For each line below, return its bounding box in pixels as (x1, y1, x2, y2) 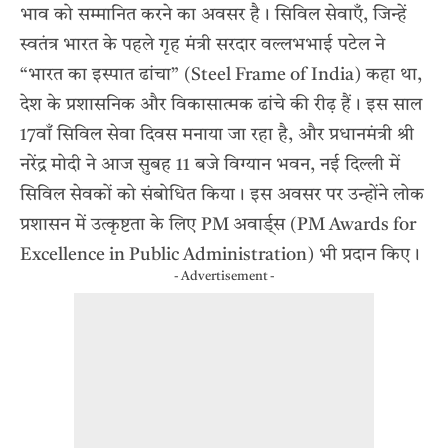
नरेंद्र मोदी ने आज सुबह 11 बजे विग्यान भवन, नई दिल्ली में (20, 156, 400, 174)
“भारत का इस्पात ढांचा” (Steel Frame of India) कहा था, (20, 66, 422, 84)
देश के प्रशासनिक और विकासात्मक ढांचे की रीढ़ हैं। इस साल (20, 96, 422, 114)
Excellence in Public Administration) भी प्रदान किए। (20, 246, 420, 264)
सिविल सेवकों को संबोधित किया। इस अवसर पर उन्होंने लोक (20, 186, 424, 204)
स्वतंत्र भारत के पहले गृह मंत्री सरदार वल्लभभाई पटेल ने (20, 36, 385, 54)
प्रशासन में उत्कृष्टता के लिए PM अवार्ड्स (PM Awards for (20, 216, 416, 234)
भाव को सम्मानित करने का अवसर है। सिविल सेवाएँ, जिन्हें (20, 6, 406, 24)
